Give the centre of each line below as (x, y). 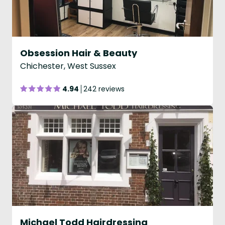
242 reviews (104, 89)
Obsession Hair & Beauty (79, 53)
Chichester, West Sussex (68, 66)
